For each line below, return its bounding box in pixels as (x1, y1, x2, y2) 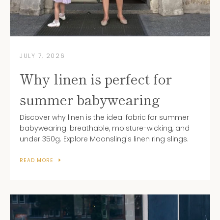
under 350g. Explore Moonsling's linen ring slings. (20, 134, 189, 144)
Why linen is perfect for (20, 68, 172, 88)
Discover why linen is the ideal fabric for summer (20, 112, 189, 122)
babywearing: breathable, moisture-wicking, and (20, 123, 190, 133)
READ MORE (20, 156, 54, 164)
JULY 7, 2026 (20, 51, 65, 60)
